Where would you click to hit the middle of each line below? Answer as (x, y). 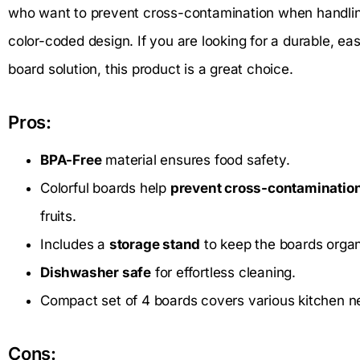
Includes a (75, 244)
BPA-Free (71, 160)
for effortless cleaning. (223, 272)
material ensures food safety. (196, 160)
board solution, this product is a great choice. (151, 69)
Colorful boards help (105, 188)
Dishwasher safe (96, 272)
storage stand (155, 244)
